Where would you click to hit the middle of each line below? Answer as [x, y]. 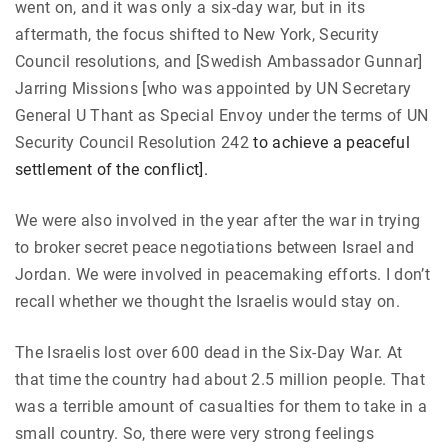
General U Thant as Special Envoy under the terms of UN [222, 116]
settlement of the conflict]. [114, 170]
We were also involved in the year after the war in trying [218, 221]
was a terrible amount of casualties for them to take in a [221, 407]
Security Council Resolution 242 [134, 143]
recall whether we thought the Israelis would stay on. [207, 302]
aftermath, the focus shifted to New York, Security [197, 35]
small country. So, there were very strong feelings [195, 434]
